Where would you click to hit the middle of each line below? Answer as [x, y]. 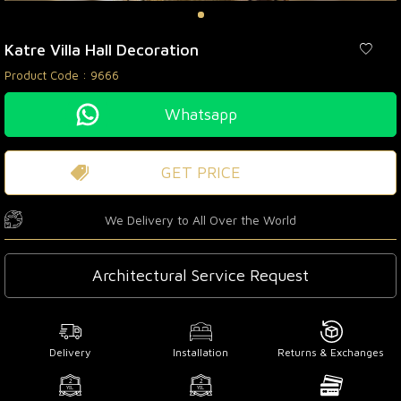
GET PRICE [200, 172]
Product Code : [47, 75]
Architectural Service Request [200, 275]
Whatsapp [200, 114]
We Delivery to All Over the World [200, 219]
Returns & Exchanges [331, 352]
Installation [200, 352]
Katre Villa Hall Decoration [102, 49]
